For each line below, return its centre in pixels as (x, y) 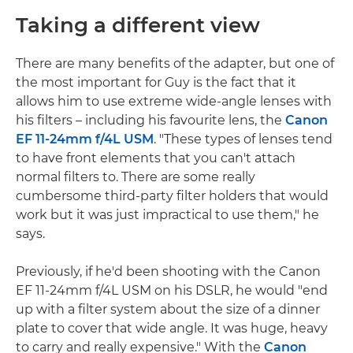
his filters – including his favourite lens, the (150, 121)
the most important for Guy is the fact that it (156, 83)
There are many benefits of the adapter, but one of (175, 64)
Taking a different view (138, 26)
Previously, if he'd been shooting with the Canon (168, 272)
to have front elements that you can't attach (156, 158)
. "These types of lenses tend (243, 139)
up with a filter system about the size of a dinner (168, 310)
